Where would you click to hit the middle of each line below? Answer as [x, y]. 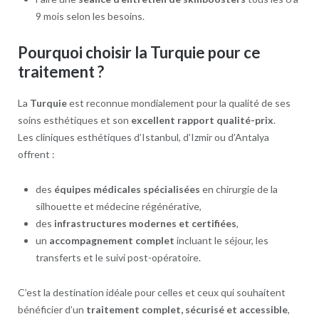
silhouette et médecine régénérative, [118, 206]
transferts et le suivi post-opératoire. [118, 258]
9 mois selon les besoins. [90, 16]
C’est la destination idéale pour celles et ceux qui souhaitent [151, 293]
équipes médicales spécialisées [127, 189]
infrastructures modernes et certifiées [145, 224]
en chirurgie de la [239, 189]
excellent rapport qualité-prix [202, 120]
